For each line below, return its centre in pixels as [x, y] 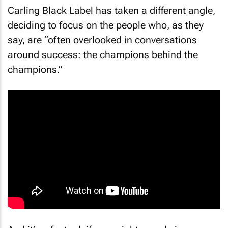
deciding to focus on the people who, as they [106, 21]
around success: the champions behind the [103, 50]
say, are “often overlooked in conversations [102, 36]
